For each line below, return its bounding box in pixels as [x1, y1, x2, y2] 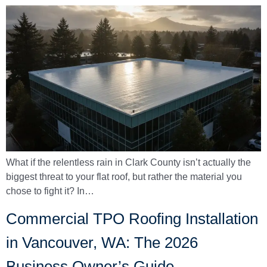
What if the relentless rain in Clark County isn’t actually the [6, 157, 251, 167]
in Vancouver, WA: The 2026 [6, 234, 198, 252]
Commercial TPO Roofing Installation [6, 210, 258, 228]
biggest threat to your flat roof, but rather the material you [6, 171, 242, 182]
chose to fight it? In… [6, 185, 94, 196]
